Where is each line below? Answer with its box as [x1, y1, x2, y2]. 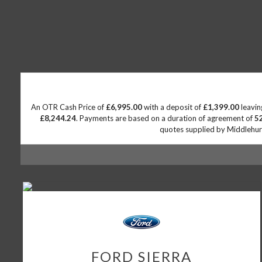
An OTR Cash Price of [30, 102, 106, 112]
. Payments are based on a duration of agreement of [75, 113, 254, 123]
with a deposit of [142, 102, 203, 112]
